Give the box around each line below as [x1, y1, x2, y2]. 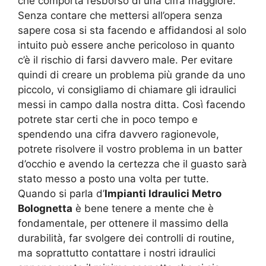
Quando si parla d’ [18, 187, 104, 199]
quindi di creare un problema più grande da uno [18, 68, 245, 81]
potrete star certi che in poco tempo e [18, 113, 198, 125]
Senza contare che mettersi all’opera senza [18, 9, 223, 21]
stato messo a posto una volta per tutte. [18, 172, 209, 185]
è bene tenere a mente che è [72, 202, 214, 214]
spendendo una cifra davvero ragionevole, [18, 128, 219, 140]
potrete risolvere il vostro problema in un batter [18, 142, 242, 155]
